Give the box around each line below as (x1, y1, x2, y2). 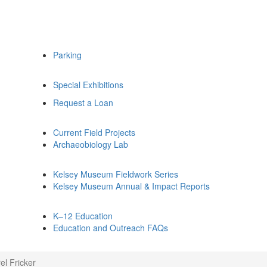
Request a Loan (53, 97, 113, 108)
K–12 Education (53, 210, 113, 222)
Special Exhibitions (53, 79, 123, 91)
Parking (53, 49, 82, 61)
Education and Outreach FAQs (53, 222, 168, 234)
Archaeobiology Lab (53, 138, 128, 150)
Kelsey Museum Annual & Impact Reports (53, 180, 210, 192)
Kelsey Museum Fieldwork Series (53, 168, 178, 180)
